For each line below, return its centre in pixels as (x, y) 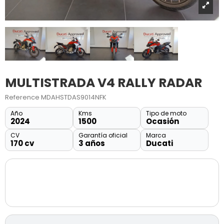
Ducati (160, 143)
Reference (22, 97)
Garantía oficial (103, 135)
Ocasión (163, 121)
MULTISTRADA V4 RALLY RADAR (103, 83)
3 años (91, 143)
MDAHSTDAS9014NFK (73, 97)
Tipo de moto (166, 113)
